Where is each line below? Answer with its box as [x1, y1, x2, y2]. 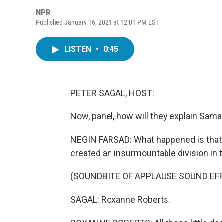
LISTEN [64, 44, 93, 54]
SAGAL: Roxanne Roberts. [70, 194, 170, 205]
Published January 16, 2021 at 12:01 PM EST [36, 18, 159, 26]
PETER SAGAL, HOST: [70, 88, 154, 98]
